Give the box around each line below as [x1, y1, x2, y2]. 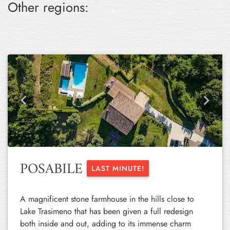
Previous [23, 100, 52, 112]
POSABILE [20, 157, 87, 182]
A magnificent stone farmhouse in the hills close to [20, 193, 194, 205]
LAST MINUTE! [91, 163, 144, 174]
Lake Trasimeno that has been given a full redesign [20, 205, 193, 217]
